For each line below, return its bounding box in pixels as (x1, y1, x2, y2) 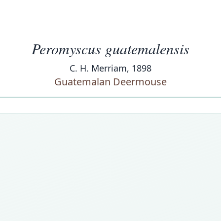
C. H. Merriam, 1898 (70, 62, 151, 74)
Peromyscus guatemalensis (32, 38, 189, 58)
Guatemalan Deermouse (54, 75, 167, 88)
